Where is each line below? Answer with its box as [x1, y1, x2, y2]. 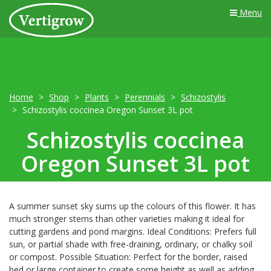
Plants [85, 91, 109, 103]
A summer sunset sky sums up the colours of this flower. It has [9, 200, 256, 212]
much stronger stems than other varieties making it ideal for [9, 213, 244, 224]
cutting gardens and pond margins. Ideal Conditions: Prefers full [9, 226, 256, 237]
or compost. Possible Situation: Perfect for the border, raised [9, 251, 247, 263]
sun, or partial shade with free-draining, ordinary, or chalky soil [9, 238, 252, 250]
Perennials [125, 91, 165, 103]
